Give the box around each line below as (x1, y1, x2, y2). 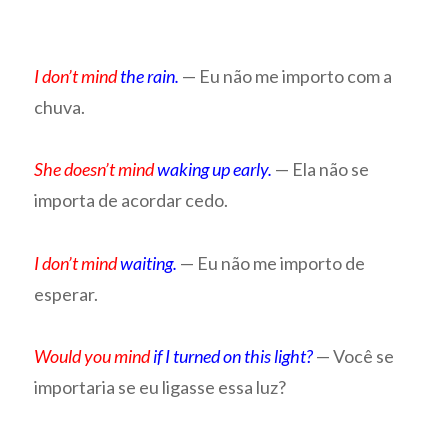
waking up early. (154, 158, 273, 181)
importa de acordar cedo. (34, 189, 229, 212)
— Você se (316, 345, 395, 368)
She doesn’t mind (34, 158, 155, 181)
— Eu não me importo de (180, 251, 366, 274)
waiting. (117, 251, 178, 274)
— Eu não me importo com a (182, 64, 393, 87)
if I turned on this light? (150, 345, 314, 368)
